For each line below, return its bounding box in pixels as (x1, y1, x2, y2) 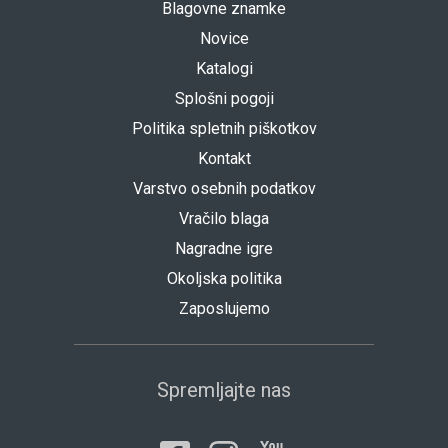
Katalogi (195, 59, 253, 79)
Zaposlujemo (178, 299, 270, 319)
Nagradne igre (175, 239, 273, 259)
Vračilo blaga (179, 209, 269, 229)
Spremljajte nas (157, 378, 291, 403)
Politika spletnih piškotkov (131, 119, 317, 139)
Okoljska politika (166, 269, 282, 289)
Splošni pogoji (174, 89, 274, 109)
